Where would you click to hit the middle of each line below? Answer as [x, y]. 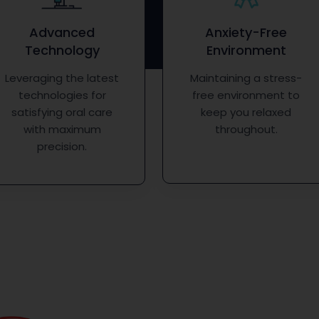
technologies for [62, 95]
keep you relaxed [246, 113]
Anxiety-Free [246, 33]
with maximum [62, 130]
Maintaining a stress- [246, 78]
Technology [62, 51]
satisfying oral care [62, 113]
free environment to [246, 95]
